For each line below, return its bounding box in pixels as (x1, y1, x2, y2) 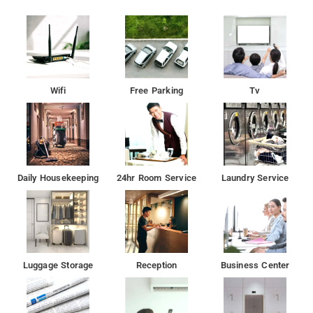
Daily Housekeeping (17, 172, 99, 183)
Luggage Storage (22, 259, 94, 270)
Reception (136, 259, 177, 270)
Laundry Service (221, 172, 289, 183)
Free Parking (129, 85, 184, 96)
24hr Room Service (116, 172, 197, 183)
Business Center (220, 259, 290, 270)
